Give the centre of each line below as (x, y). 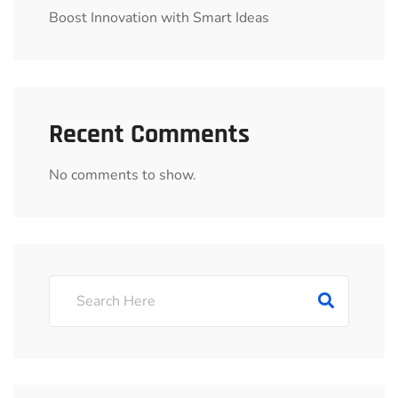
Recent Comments (149, 134)
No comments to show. (123, 175)
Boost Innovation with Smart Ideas (159, 18)
